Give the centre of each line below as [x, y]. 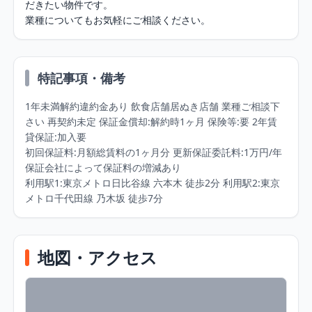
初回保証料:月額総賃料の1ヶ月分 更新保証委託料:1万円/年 [154, 153]
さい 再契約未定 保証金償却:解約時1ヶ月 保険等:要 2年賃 [151, 122]
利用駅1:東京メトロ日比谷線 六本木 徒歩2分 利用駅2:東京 [153, 183]
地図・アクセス [98, 258]
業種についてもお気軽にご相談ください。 [118, 20]
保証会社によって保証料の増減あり [103, 168]
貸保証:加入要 [57, 137]
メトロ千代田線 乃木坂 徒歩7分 [94, 198]
